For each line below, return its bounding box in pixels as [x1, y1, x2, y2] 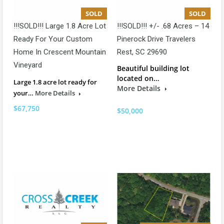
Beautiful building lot [117, 63, 189, 73]
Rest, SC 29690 [117, 47, 167, 57]
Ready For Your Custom [13, 34, 92, 44]
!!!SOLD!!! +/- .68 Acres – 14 [117, 21, 209, 31]
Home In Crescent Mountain [13, 47, 106, 57]
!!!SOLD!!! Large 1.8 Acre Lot [13, 21, 106, 31]
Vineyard [13, 60, 42, 70]
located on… [117, 73, 159, 83]
